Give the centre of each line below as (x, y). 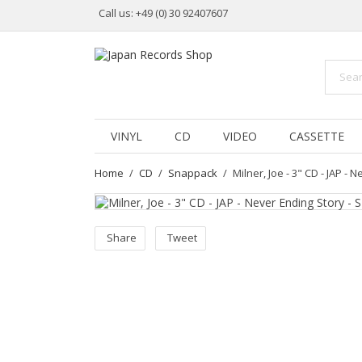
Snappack (193, 173)
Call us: (117, 13)
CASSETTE (317, 136)
